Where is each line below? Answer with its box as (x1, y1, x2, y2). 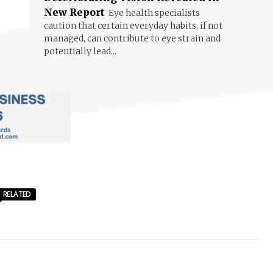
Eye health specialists (108, 7, 200, 18)
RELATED (3, 189, 31, 199)
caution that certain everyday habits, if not (44, 20, 222, 31)
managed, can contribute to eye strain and (44, 33, 221, 44)
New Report (44, 6, 105, 18)
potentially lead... (44, 46, 116, 57)
